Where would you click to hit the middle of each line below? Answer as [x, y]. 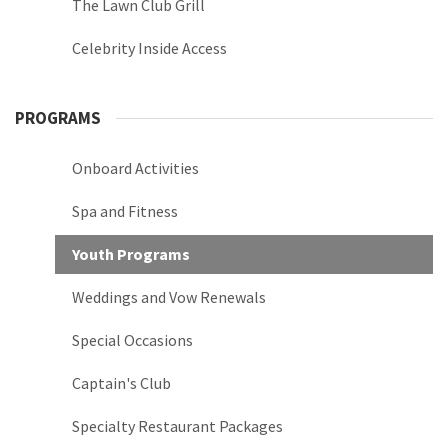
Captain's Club [121, 383]
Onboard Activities [135, 168]
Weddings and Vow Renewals [169, 297]
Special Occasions [132, 340]
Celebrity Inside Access [149, 48]
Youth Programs [131, 254]
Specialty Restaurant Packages [177, 426]
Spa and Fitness [125, 211]
